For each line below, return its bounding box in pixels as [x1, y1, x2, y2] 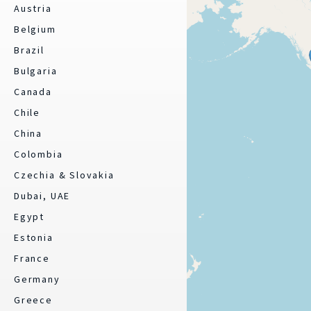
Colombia [14, 148, 63, 160]
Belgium [14, 23, 56, 35]
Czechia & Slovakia [14, 169, 115, 181]
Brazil [14, 44, 44, 56]
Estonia [14, 231, 53, 244]
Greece [14, 294, 53, 306]
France [14, 252, 50, 264]
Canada [14, 85, 52, 98]
